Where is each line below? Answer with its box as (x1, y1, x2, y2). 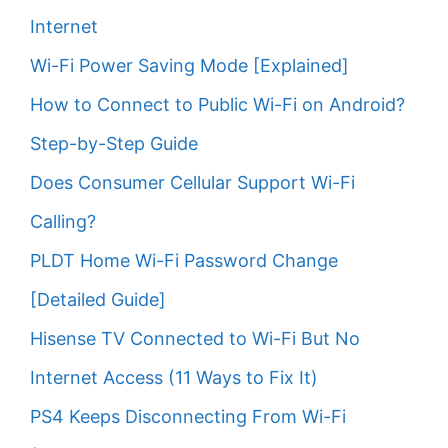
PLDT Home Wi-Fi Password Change (30, 250, 338, 272)
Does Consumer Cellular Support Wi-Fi (30, 172, 355, 194)
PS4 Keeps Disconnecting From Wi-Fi (30, 406, 346, 428)
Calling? (30, 211, 96, 233)
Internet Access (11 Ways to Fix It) (30, 367, 318, 389)
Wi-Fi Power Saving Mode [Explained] (30, 55, 349, 77)
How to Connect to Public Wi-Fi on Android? (30, 94, 405, 116)
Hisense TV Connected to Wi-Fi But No (30, 328, 360, 350)
